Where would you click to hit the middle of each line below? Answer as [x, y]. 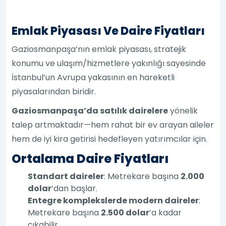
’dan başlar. [75, 188]
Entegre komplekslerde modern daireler [114, 200]
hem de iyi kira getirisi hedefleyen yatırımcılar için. [110, 139]
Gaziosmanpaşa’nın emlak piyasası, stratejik [99, 49]
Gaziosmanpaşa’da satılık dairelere [90, 110]
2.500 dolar [125, 212]
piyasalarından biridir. [54, 91]
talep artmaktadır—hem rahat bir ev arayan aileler [113, 125]
